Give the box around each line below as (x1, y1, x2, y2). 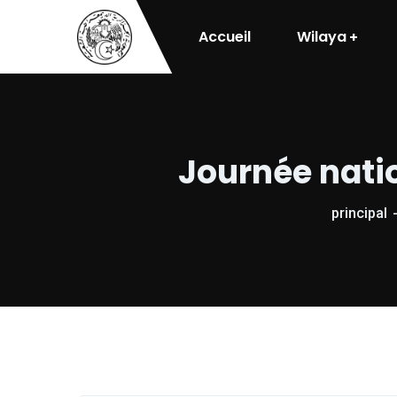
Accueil (198, 26, 251, 47)
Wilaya (297, 26, 346, 47)
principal (331, 205, 387, 222)
